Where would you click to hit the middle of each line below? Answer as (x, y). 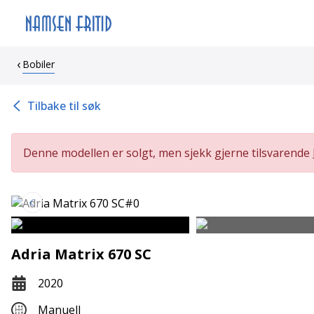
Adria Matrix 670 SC (81, 254)
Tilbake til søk (64, 106)
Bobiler (39, 64)
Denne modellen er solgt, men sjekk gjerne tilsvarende (168, 152)
